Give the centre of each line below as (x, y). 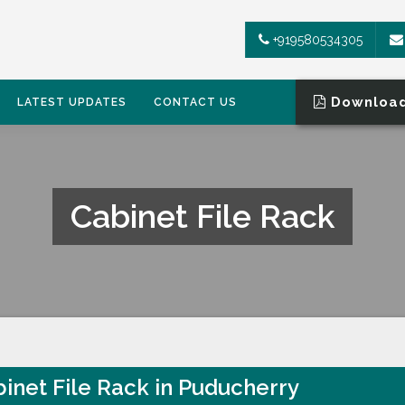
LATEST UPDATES (72, 102)
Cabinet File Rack (202, 216)
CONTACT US (195, 102)
